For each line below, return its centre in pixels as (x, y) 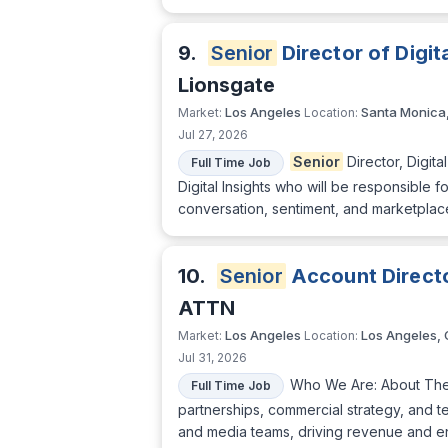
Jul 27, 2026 (213, 135)
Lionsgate (226, 85)
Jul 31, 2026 (212, 358)
